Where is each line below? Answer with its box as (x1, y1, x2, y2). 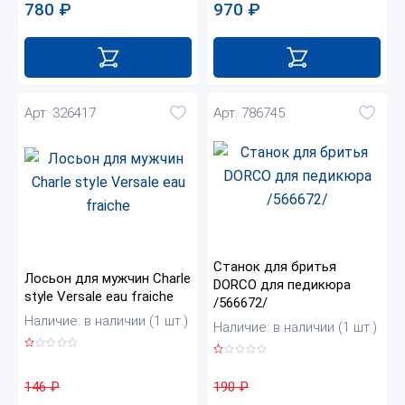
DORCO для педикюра (213, 277, 351, 294)
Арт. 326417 (24, 104, 96, 121)
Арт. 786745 (213, 104, 285, 121)
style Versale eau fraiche (24, 288, 174, 306)
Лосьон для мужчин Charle (24, 270, 191, 287)
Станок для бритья (213, 259, 336, 276)
